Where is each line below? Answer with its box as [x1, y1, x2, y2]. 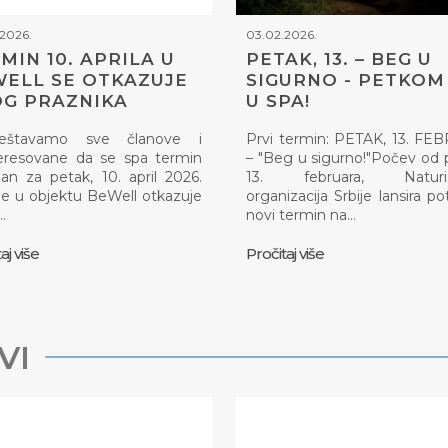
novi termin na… [246, 206, 356, 225]
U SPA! [246, 91, 310, 112]
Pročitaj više [246, 244, 324, 264]
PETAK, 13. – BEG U [246, 49, 432, 70]
